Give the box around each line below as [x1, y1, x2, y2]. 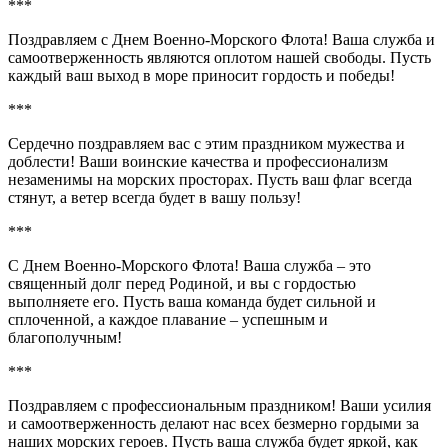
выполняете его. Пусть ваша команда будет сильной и [8, 292, 376, 310]
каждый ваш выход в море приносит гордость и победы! [8, 66, 395, 84]
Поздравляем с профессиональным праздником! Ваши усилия [8, 396, 431, 414]
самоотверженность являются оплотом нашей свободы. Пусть [8, 48, 431, 66]
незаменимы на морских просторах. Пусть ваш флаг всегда [8, 170, 412, 188]
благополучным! [8, 328, 122, 346]
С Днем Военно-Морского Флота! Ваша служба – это [8, 256, 371, 274]
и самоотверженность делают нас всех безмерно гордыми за [8, 414, 419, 432]
